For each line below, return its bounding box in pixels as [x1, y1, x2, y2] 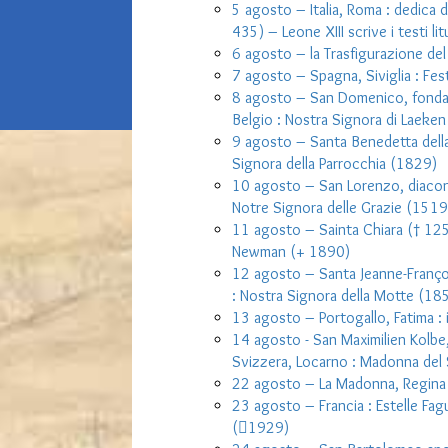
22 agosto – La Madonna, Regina [231, 374, 446, 393]
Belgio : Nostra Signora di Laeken [231, 110, 446, 129]
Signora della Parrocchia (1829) [231, 154, 437, 173]
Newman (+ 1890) [231, 242, 350, 261]
